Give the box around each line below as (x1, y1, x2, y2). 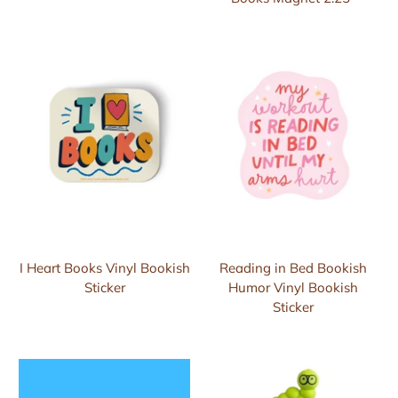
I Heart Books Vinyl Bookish (19, 259, 190, 276)
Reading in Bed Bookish (219, 259, 368, 276)
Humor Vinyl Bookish (228, 278, 359, 296)
